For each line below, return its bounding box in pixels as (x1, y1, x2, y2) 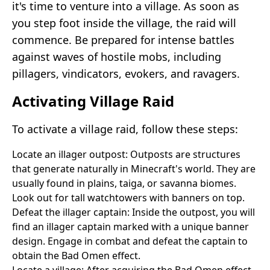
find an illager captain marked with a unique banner (12, 219, 249, 233)
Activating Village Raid (12, 90, 174, 111)
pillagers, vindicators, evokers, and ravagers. (12, 66, 240, 81)
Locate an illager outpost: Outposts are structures (12, 147, 240, 161)
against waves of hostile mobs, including (12, 49, 221, 64)
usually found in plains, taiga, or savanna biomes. (12, 176, 236, 190)
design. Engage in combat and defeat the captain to (12, 234, 248, 248)
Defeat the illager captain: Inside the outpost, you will (12, 205, 255, 219)
